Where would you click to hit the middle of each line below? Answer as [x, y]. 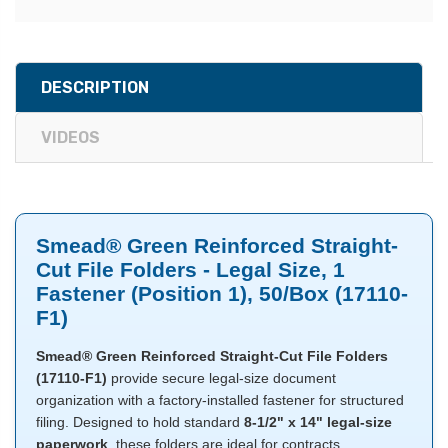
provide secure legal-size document [221, 378]
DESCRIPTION [95, 88]
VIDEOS [70, 138]
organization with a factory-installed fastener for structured [220, 400]
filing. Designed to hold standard [140, 422]
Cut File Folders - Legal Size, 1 [190, 270]
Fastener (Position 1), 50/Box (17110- [222, 294]
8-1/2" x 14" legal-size [318, 422]
